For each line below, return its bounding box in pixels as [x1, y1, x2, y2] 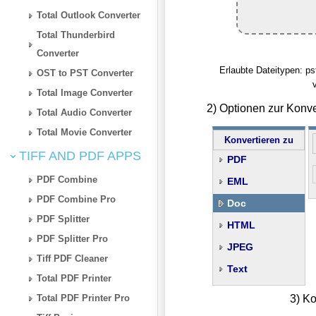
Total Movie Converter [37, 126, 133, 138]
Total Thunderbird [37, 29, 116, 40]
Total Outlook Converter [37, 9, 141, 20]
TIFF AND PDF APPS [16, 148, 141, 163]
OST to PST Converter [37, 67, 134, 78]
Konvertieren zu [224, 135, 293, 146]
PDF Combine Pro [37, 193, 116, 205]
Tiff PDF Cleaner [37, 253, 109, 264]
